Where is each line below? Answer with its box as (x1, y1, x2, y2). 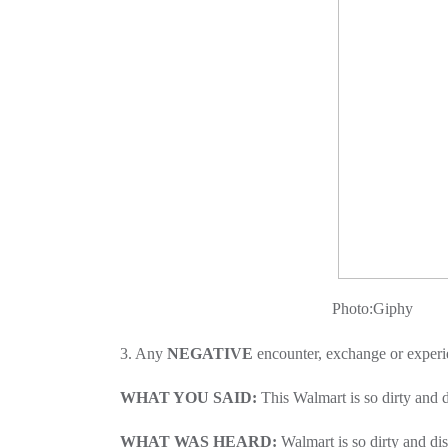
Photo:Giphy (120, 299, 417, 317)
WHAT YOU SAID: (120, 388, 257, 406)
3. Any (120, 344, 167, 362)
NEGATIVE (167, 344, 253, 362)
